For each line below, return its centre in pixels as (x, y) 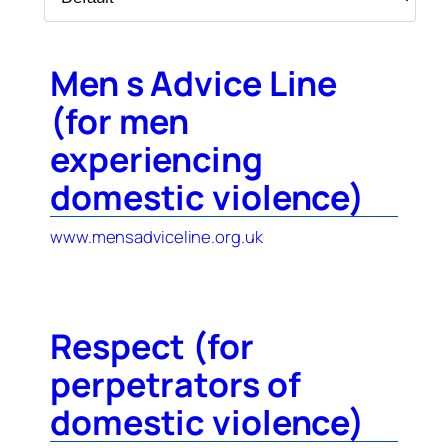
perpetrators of (175, 383)
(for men (120, 121)
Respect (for (152, 345)
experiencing (156, 159)
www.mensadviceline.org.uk (156, 237)
